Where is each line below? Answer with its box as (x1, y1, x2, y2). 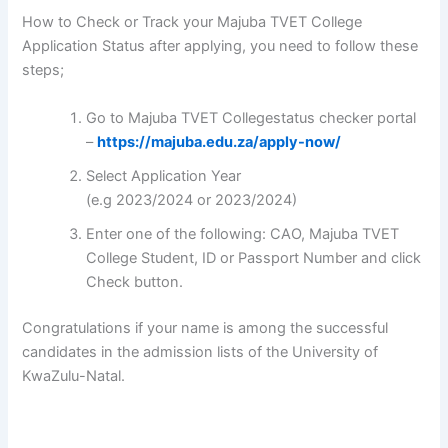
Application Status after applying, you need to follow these (22, 37, 419, 56)
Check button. (86, 272, 184, 291)
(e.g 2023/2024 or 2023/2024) (86, 190, 298, 209)
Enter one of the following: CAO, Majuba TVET (86, 224, 400, 243)
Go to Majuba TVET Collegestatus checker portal (86, 108, 417, 127)
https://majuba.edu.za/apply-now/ (97, 132, 342, 151)
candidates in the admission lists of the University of (22, 342, 379, 361)
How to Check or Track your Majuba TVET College (22, 13, 363, 32)
